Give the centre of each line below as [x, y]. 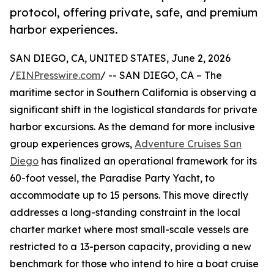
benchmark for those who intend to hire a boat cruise [134, 264]
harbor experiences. [64, 30]
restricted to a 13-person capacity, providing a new [131, 247]
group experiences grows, [72, 144]
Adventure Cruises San [188, 144]
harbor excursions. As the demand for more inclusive [132, 127]
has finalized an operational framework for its [148, 161]
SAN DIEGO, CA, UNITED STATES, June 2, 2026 [120, 58]
